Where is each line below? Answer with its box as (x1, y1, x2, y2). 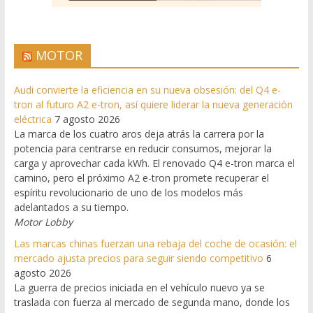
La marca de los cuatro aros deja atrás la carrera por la (13, 127, 264, 141)
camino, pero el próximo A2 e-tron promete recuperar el (13, 171, 269, 185)
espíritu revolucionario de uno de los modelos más (13, 186, 243, 200)
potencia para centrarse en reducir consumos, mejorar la (13, 142, 272, 156)
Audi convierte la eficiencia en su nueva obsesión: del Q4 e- (13, 83, 281, 97)
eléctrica (13, 112, 52, 126)
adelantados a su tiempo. (13, 201, 129, 214)
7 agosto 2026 (54, 112, 120, 126)
